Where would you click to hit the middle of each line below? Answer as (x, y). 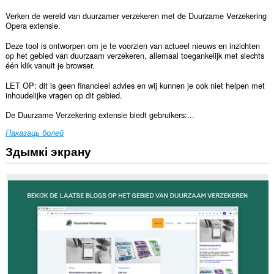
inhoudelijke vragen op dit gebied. (64, 95)
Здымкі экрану (48, 151)
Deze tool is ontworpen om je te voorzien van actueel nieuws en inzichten (132, 45)
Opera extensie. (33, 26)
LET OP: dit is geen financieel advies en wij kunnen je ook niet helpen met (135, 85)
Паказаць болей (34, 133)
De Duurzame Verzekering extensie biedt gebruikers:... (100, 115)
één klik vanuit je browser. (50, 65)
